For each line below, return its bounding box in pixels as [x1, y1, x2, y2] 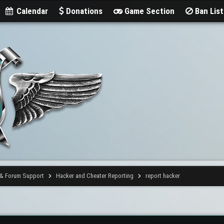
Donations [64, 5, 103, 16]
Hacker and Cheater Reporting [56, 172, 134, 179]
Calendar [14, 5, 48, 16]
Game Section [122, 5, 175, 16]
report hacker [145, 172, 180, 179]
